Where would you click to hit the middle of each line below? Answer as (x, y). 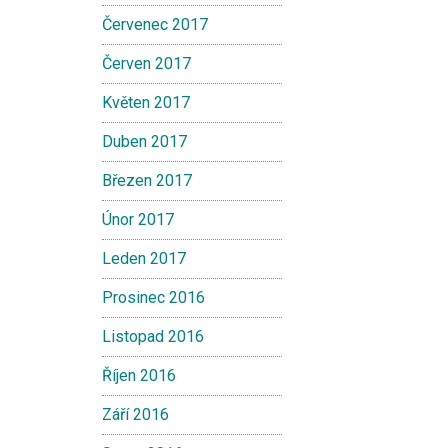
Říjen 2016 (139, 375)
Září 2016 (135, 414)
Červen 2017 (146, 63)
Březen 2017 (147, 180)
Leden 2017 (144, 258)
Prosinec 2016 (153, 297)
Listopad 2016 (153, 336)
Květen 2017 (146, 102)
